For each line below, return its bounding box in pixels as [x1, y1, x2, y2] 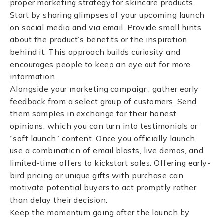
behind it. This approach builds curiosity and [10, 47, 181, 57]
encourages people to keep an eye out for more [10, 59, 191, 69]
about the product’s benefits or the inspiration [10, 35, 187, 44]
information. [10, 72, 57, 81]
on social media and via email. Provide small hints [10, 22, 202, 32]
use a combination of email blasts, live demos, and [10, 146, 204, 155]
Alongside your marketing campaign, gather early [10, 84, 199, 94]
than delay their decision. [10, 195, 108, 205]
